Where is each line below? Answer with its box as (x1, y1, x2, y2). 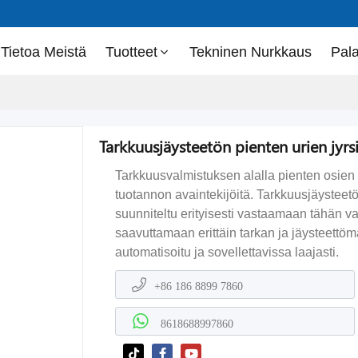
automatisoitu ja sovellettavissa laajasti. (115, 245, 339, 259)
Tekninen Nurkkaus (189, 44, 312, 60)
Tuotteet (105, 44, 157, 60)
